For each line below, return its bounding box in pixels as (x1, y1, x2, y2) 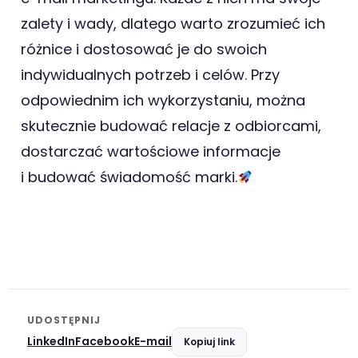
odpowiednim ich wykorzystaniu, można (21, 90, 305, 111)
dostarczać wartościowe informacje (21, 141, 280, 162)
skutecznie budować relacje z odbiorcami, (21, 116, 321, 137)
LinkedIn (27, 333, 75, 350)
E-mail (134, 333, 172, 350)
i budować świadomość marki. (21, 167, 237, 188)
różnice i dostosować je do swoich (21, 39, 267, 60)
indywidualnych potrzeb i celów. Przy (21, 65, 280, 86)
